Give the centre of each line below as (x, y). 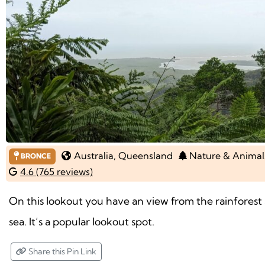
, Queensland (143, 156)
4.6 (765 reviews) (56, 171)
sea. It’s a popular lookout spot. (82, 221)
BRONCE (35, 156)
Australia (93, 156)
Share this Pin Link (62, 251)
